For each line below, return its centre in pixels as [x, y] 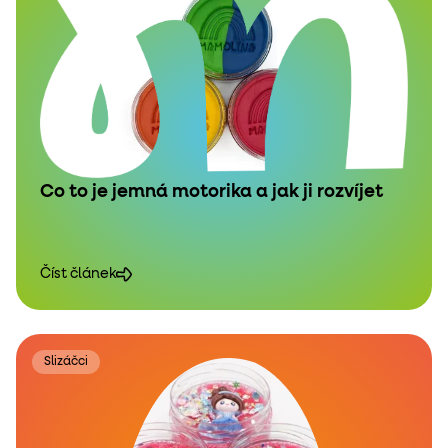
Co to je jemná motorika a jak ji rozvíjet [211, 191]
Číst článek [78, 273]
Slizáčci [66, 361]
